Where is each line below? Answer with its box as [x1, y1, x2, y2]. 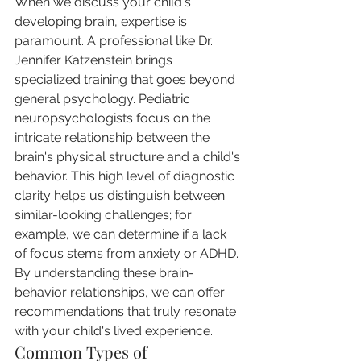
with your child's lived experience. [15, 323, 213, 338]
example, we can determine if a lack [15, 226, 230, 242]
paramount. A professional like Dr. [15, 33, 216, 48]
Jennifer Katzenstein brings [15, 52, 176, 68]
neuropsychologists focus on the [15, 110, 214, 126]
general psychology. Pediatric [15, 91, 193, 106]
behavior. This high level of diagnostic [15, 168, 238, 184]
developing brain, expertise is [15, 14, 190, 29]
